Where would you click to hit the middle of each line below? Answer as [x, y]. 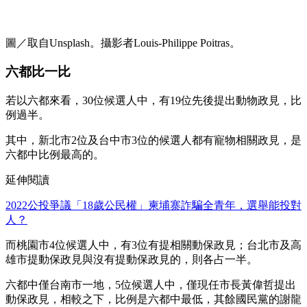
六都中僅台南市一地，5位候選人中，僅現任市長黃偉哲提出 [151, 285]
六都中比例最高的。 [55, 155]
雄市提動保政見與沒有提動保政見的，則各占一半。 [132, 260]
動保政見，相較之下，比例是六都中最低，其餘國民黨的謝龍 [153, 299]
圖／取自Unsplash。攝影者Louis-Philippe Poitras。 [123, 42]
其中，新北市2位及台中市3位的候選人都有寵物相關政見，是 [153, 140]
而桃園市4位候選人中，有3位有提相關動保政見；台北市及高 [153, 245]
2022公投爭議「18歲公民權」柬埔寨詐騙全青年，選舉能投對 [153, 206]
